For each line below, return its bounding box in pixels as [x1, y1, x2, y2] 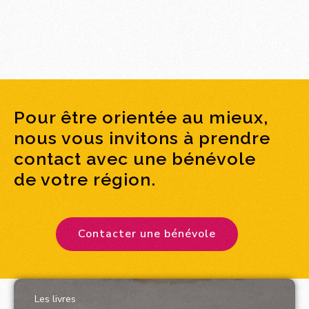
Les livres [34, 292, 76, 306]
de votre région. [14, 168, 156, 190]
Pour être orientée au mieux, [14, 106, 268, 128]
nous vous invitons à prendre [14, 127, 270, 148]
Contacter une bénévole [77, 226, 216, 241]
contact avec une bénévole [14, 148, 256, 169]
